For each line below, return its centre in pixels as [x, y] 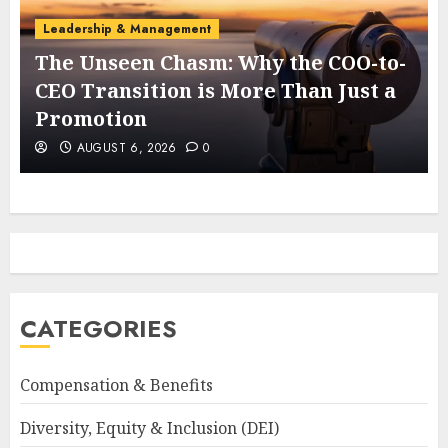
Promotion [91, 118]
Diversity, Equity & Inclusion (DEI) [149, 427]
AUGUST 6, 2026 [126, 147]
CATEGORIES [98, 328]
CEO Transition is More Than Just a [215, 90]
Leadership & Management [127, 28]
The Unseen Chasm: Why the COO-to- [220, 62]
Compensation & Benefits [116, 384]
